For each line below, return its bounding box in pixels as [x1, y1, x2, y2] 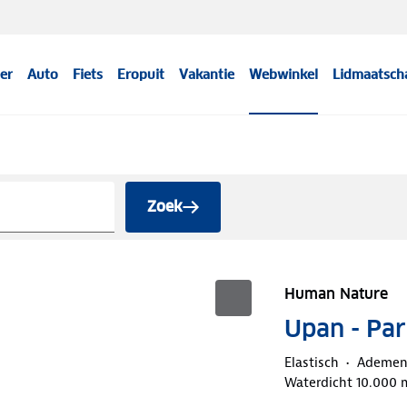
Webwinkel [249, 66, 319, 83]
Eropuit [117, 66, 165, 83]
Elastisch [283, 352, 339, 372]
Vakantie [179, 66, 235, 83]
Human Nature [283, 283, 388, 303]
